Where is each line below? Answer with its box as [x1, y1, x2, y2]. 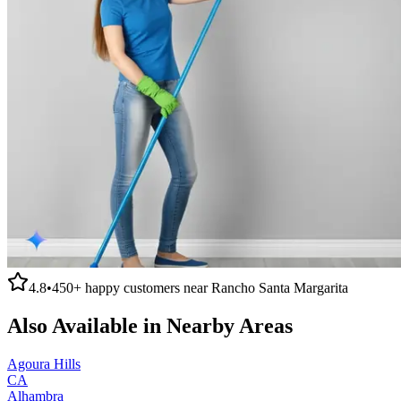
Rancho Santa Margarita [211, 279, 348, 295]
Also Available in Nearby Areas [7, 313, 293, 337]
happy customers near [81, 279, 211, 295]
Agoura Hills [7, 355, 81, 371]
